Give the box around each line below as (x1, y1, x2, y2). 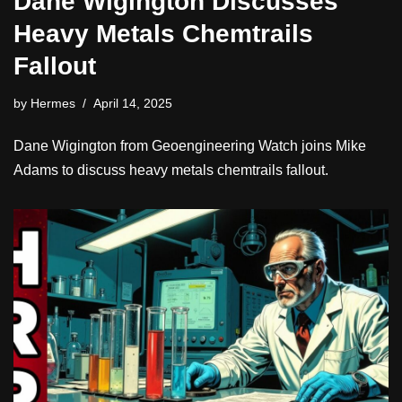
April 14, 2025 (93, 95, 172, 110)
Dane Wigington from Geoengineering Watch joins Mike (13, 137, 366, 153)
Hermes (31, 95, 75, 110)
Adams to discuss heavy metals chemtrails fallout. (13, 162, 328, 178)
